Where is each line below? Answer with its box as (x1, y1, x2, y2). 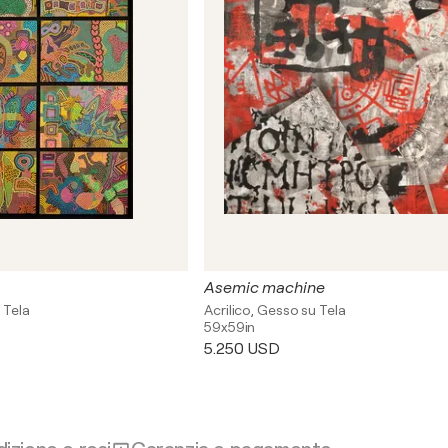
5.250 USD (204, 340, 281, 358)
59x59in (204, 319, 256, 335)
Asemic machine (204, 279, 325, 297)
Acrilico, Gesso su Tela (204, 302, 346, 318)
